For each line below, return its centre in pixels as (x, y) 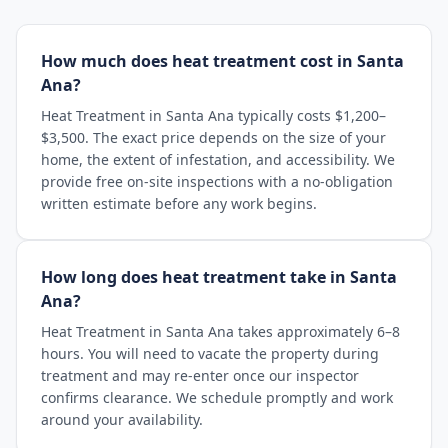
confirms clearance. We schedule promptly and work (217, 397)
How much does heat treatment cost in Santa (222, 61)
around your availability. (122, 419)
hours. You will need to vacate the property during (210, 353)
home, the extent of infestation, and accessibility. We (218, 159)
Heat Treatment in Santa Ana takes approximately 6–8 (220, 331)
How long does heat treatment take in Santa (219, 277)
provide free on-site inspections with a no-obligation (217, 181)
